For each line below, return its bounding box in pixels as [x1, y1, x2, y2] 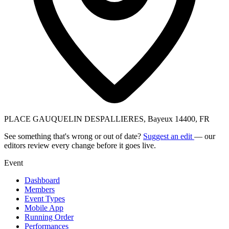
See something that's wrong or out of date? [4, 131, 143, 141]
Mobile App [25, 203, 63, 212]
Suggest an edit [143, 131, 194, 141]
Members [25, 185, 55, 194]
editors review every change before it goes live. [4, 141, 156, 150]
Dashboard [25, 175, 60, 185]
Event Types [25, 194, 65, 203]
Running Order [25, 212, 74, 221]
